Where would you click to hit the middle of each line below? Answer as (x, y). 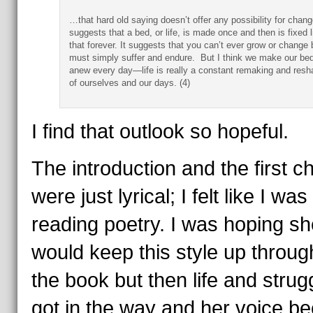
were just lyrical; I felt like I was (169, 196)
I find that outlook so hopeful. (160, 131)
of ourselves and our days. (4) (129, 83)
